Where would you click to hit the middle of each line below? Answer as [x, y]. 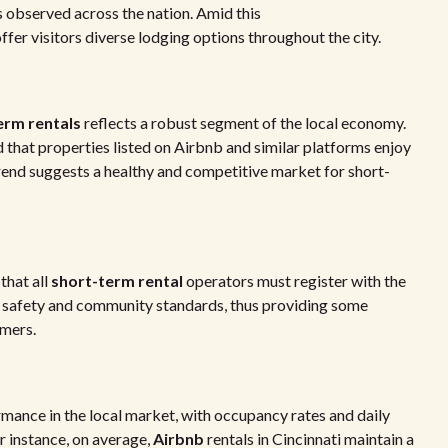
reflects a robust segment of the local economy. [243, 122]
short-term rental [117, 280]
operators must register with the [294, 280]
